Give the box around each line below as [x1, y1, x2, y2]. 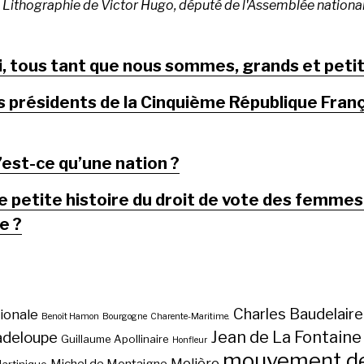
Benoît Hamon [41, 311, 99, 323]
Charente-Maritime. [149, 311, 230, 323]
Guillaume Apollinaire [61, 332, 169, 346]
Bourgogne [102, 311, 147, 323]
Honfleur [172, 335, 207, 346]
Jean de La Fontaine [210, 327, 362, 348]
